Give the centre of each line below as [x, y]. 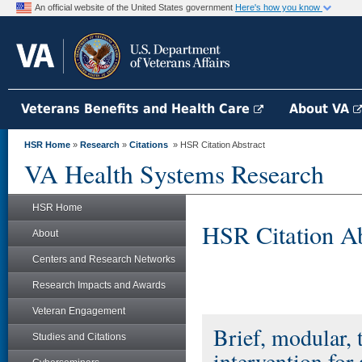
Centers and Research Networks [104, 259]
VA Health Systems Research [174, 174]
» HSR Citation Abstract [217, 145]
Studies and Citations [79, 337]
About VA [321, 109]
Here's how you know [279, 7]
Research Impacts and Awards [99, 285]
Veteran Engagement [79, 311]
